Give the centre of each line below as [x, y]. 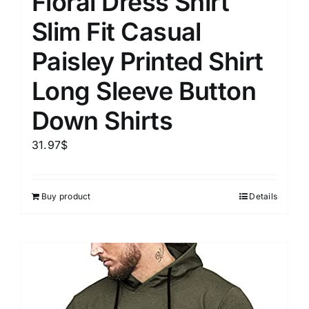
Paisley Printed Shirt [148, 61]
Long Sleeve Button [144, 91]
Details [263, 196]
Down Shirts [102, 120]
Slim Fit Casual [117, 31]
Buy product [66, 196]
